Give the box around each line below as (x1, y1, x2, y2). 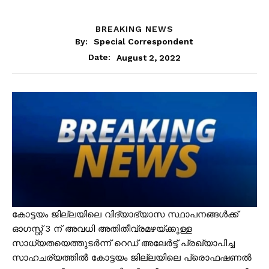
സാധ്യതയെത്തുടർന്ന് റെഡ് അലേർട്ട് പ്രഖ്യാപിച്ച (12, 238, 235, 249)
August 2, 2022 (116, 52, 181, 62)
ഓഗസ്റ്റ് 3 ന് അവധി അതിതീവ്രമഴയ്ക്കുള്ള (12, 223, 192, 235)
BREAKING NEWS (95, 23, 174, 34)
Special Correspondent (93, 37, 193, 47)
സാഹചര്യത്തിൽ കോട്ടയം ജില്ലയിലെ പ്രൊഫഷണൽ (12, 252, 252, 264)
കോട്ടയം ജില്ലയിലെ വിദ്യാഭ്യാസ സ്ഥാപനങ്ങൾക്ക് (12, 209, 238, 220)
